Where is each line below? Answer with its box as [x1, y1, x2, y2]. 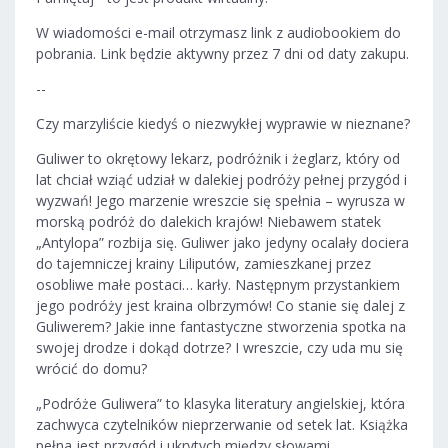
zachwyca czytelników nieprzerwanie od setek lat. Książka [36, 414, 408, 434]
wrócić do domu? [36, 358, 147, 378]
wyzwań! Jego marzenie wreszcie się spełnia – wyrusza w [36, 190, 405, 210]
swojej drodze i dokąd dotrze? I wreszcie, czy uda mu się [36, 337, 403, 357]
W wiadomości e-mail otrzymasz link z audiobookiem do [36, 22, 401, 42]
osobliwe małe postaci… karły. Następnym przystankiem [36, 274, 400, 294]
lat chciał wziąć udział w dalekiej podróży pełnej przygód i [36, 169, 407, 189]
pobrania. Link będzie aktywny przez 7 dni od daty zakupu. [36, 43, 409, 63]
